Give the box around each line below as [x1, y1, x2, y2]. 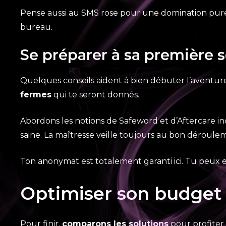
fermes [20, 90, 51, 99]
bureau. [20, 22, 52, 32]
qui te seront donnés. [51, 90, 139, 99]
